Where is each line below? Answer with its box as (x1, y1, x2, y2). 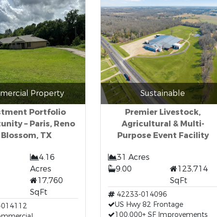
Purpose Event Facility (117, 130, 209, 140)
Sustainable (140, 88, 185, 98)
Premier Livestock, (125, 107, 201, 117)
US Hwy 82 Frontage (114, 200, 183, 209)
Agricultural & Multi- (121, 119, 204, 129)
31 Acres (116, 152, 150, 162)
